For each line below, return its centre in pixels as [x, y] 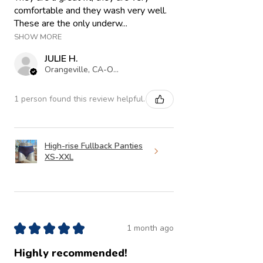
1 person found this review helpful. [80, 99]
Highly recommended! [71, 253]
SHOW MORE [38, 37]
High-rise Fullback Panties [94, 146]
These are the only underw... [71, 23]
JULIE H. [61, 58]
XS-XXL [59, 157]
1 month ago [150, 228]
